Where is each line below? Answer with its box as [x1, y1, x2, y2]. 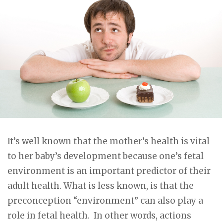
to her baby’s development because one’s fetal [7, 150, 204, 162]
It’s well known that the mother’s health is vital [7, 135, 210, 147]
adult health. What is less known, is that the [7, 180, 194, 191]
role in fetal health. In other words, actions [7, 210, 191, 221]
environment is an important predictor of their [7, 165, 211, 176]
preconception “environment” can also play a [7, 195, 203, 206]
